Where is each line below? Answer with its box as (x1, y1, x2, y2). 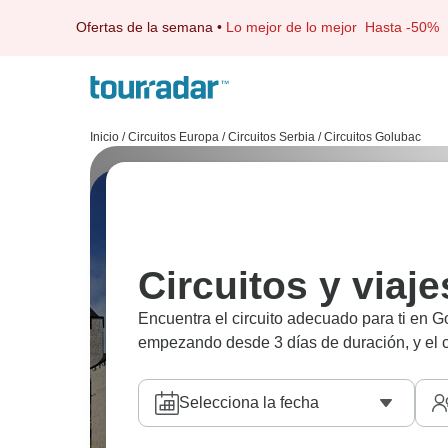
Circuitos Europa (128, 130, 219, 144)
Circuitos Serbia (228, 130, 315, 144)
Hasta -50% (365, 19, 439, 35)
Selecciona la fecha (179, 394, 319, 411)
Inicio (90, 130, 119, 144)
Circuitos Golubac (324, 130, 421, 144)
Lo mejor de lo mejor (226, 19, 365, 35)
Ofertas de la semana (76, 19, 213, 35)
